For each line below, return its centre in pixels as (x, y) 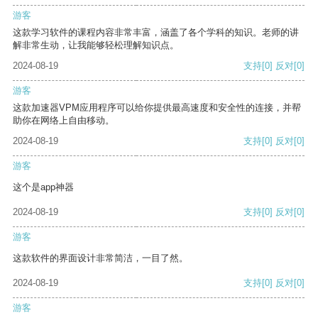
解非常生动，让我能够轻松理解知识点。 (96, 45)
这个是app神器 (43, 187)
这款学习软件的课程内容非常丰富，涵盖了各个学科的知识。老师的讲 (156, 33)
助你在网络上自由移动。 (64, 121)
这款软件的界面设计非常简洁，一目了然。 (100, 258)
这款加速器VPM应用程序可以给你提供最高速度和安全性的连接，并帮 (157, 108)
